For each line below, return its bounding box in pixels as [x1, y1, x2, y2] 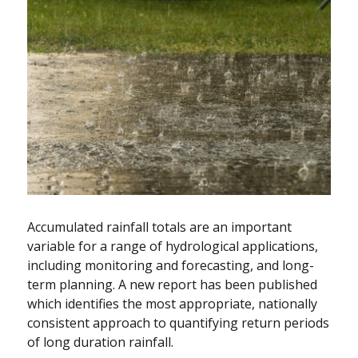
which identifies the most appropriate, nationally [27, 295, 318, 313]
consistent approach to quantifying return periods [27, 314, 330, 332]
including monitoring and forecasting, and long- [27, 257, 315, 275]
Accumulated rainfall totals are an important [27, 218, 292, 237]
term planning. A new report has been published [27, 276, 318, 294]
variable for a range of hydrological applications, [27, 237, 319, 256]
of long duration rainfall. [27, 333, 174, 352]
